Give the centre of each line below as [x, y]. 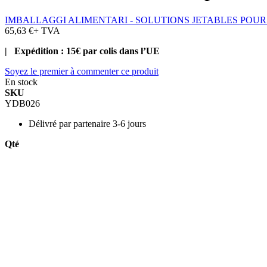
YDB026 [22, 103]
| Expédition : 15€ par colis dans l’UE [82, 51]
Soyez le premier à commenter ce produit [82, 71]
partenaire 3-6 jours [110, 123]
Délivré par [50, 123]
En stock [21, 82]
